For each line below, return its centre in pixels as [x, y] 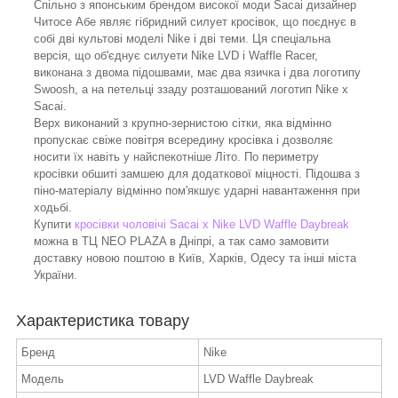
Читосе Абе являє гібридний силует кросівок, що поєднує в [195, 22]
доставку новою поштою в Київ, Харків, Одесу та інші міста [195, 259]
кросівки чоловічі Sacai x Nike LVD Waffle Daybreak [212, 225]
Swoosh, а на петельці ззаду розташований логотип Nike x [191, 90]
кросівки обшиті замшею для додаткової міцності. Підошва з [197, 174]
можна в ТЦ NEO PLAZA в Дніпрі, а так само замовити [181, 242]
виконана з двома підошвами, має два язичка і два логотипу [197, 73]
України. [56, 275]
